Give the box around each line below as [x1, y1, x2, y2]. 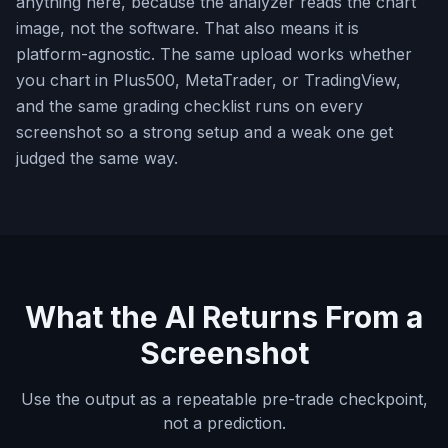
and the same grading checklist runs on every [16, 96, 363, 116]
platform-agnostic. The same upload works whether [16, 44, 412, 64]
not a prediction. [162, 413, 286, 433]
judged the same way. [16, 148, 178, 168]
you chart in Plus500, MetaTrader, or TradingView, [16, 70, 401, 90]
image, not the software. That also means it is [16, 18, 359, 38]
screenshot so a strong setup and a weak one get [16, 122, 393, 142]
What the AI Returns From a [25, 299, 423, 335]
